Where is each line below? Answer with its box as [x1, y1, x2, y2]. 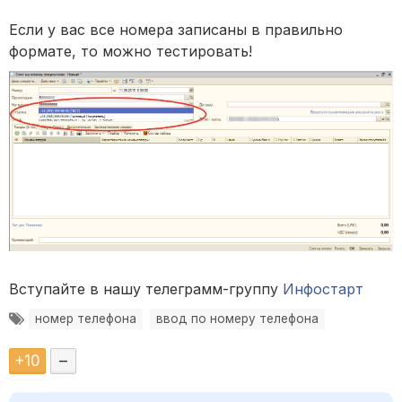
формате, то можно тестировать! [9, 42, 252, 61]
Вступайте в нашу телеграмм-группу [9, 280, 283, 299]
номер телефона [35, 311, 136, 327]
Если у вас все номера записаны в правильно [9, 21, 343, 39]
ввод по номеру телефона [156, 311, 319, 327]
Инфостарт [283, 280, 363, 299]
